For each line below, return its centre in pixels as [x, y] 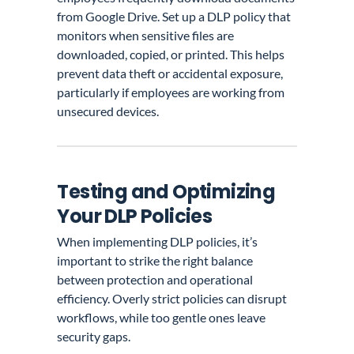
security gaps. [95, 336]
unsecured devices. [108, 111]
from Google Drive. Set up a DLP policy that [174, 17]
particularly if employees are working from [171, 92]
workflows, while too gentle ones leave [162, 317]
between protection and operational [155, 279]
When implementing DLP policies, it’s [158, 241]
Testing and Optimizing [166, 191]
